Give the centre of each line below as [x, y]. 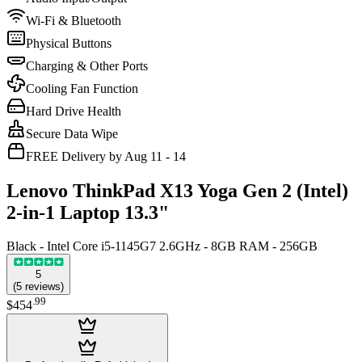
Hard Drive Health [74, 111]
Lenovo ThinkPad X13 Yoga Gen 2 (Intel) [177, 190]
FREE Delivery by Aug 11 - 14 [106, 156]
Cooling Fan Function [82, 88]
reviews [43, 287]
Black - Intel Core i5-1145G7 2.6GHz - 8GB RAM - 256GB [162, 246]
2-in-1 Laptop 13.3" [88, 212]
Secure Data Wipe [72, 133]
